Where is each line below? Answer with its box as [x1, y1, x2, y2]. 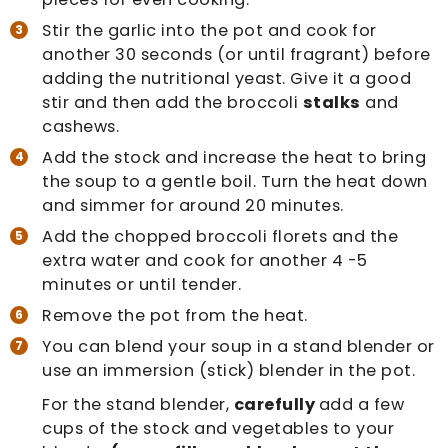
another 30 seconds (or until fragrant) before [42, 43, 431, 67]
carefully [233, 393, 319, 417]
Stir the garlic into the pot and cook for [42, 19, 377, 43]
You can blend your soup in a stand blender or [42, 335, 435, 359]
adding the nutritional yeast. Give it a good [42, 67, 412, 91]
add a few [318, 393, 405, 417]
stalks [302, 91, 361, 115]
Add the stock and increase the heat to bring [42, 146, 427, 170]
